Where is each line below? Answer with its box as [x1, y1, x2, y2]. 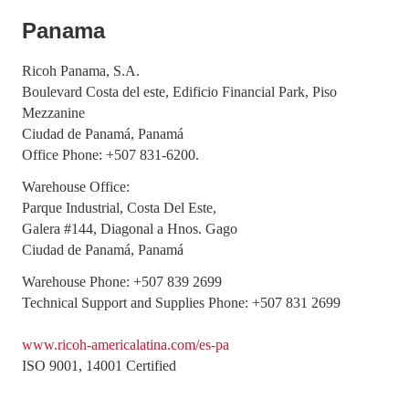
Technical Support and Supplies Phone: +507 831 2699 [22, 295, 341, 310]
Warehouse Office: [22, 179, 130, 194]
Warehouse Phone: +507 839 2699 [22, 274, 222, 289]
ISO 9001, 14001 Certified [22, 358, 176, 373]
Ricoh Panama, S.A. [22, 63, 140, 79]
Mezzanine [22, 105, 85, 121]
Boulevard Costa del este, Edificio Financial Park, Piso [22, 84, 337, 100]
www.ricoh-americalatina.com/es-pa [22, 337, 229, 352]
